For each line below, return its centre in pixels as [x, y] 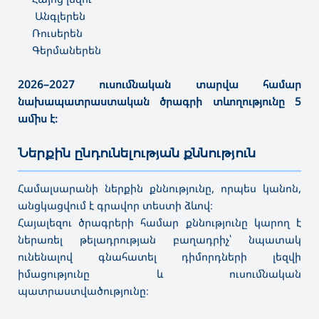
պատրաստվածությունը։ [83, 290]
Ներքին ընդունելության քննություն [137, 152]
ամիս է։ [38, 118]
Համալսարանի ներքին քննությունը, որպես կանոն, [159, 188]
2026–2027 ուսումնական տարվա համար [159, 84]
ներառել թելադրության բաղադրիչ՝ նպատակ [159, 239]
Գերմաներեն [67, 49]
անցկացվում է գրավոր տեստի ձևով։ [115, 205]
